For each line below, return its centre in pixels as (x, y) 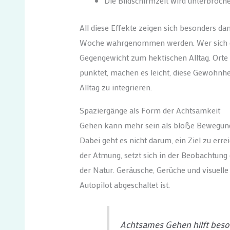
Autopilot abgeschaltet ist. (124, 185)
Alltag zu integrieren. (116, 87)
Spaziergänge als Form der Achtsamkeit (150, 110)
